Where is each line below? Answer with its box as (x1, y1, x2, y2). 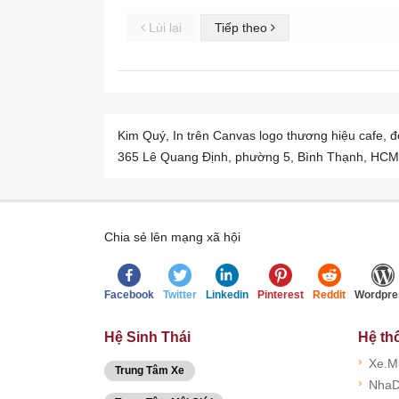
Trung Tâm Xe (115, 363, 184, 377)
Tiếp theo (215, 20, 271, 35)
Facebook (104, 288, 154, 301)
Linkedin (206, 288, 248, 301)
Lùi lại (145, 20, 182, 35)
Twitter (163, 288, 197, 301)
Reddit (313, 288, 346, 301)
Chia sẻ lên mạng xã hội (104, 229, 240, 244)
